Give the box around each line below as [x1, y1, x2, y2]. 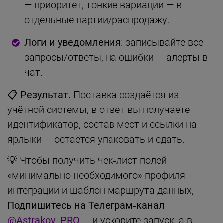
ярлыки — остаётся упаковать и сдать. [7, 133, 185, 145]
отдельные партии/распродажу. [24, 13, 170, 26]
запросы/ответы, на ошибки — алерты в [24, 51, 208, 63]
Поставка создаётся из [71, 88, 179, 101]
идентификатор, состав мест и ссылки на [7, 118, 197, 130]
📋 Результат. [7, 88, 71, 101]
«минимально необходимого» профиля [7, 169, 185, 181]
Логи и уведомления [24, 36, 121, 48]
